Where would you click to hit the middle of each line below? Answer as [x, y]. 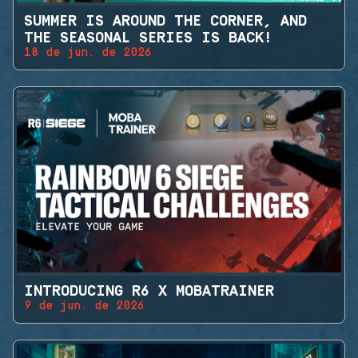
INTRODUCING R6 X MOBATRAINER [149, 292]
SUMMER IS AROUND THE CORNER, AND [165, 22]
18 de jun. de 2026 [88, 53]
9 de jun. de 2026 [84, 306]
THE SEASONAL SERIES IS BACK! [148, 38]
